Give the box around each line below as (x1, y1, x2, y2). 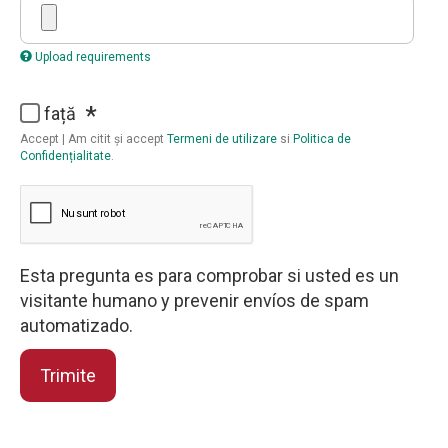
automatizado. (20, 315, 133, 337)
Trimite (40, 364, 96, 386)
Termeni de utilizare (167, 132, 277, 147)
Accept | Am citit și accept (20, 132, 167, 147)
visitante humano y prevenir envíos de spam (20, 290, 369, 312)
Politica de (293, 132, 351, 147)
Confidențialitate (20, 149, 111, 164)
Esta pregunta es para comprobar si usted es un (20, 265, 399, 287)
